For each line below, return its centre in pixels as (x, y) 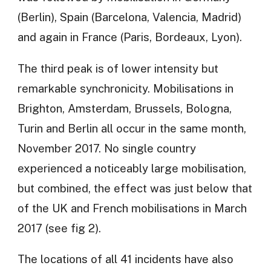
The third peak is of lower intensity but (118, 68)
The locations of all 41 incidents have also (125, 259)
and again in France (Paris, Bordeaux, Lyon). (129, 37)
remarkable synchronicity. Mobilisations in (125, 88)
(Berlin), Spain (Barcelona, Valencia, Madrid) (129, 17)
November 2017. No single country (106, 148)
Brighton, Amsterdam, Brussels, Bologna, (124, 108)
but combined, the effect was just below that (135, 188)
